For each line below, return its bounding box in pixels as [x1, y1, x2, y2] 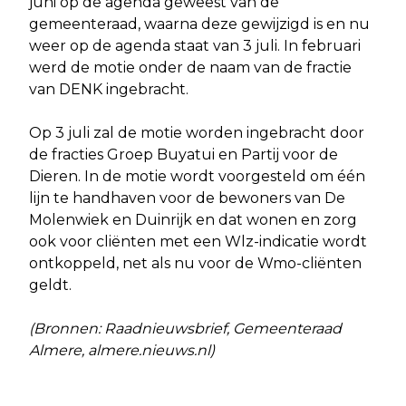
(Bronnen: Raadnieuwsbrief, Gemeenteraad [29, 320, 342, 338]
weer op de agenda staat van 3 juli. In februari [29, 37, 361, 55]
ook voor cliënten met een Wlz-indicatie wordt [29, 233, 367, 251]
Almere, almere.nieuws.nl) [29, 342, 215, 360]
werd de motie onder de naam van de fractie [29, 59, 352, 77]
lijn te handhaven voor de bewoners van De [29, 189, 345, 208]
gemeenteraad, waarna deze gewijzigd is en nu [29, 15, 370, 34]
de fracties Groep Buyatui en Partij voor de [29, 146, 338, 164]
